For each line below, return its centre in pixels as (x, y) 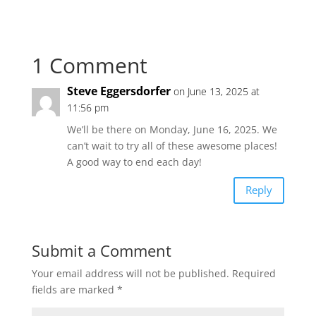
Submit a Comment (101, 250)
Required (254, 273)
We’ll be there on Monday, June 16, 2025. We (172, 129)
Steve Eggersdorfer (119, 91)
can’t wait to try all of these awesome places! (172, 145)
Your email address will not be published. (130, 273)
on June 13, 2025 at (216, 91)
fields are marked (74, 289)
